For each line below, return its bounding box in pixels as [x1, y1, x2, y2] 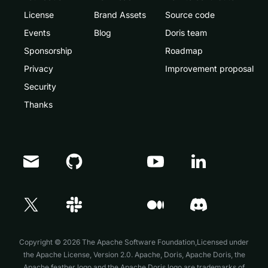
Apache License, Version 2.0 [35, 250, 131, 259]
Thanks [24, 99, 53, 109]
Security [24, 81, 56, 92]
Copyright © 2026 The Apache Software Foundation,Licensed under [19, 237, 249, 246]
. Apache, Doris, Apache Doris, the [130, 250, 245, 259]
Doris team [165, 28, 207, 38]
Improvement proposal [165, 63, 254, 74]
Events [24, 28, 50, 38]
